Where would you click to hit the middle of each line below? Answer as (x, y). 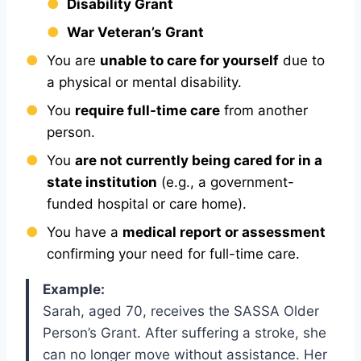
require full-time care (147, 110)
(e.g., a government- (225, 182)
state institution (102, 182)
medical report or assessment (224, 232)
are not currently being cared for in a (198, 160)
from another (263, 110)
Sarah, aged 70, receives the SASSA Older (181, 311)
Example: (74, 289)
